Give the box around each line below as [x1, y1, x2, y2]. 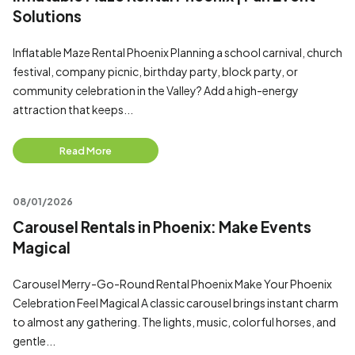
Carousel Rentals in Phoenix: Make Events [13, 218, 311, 236]
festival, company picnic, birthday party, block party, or [13, 64, 298, 78]
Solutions [13, 7, 82, 25]
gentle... [13, 334, 55, 348]
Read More [59, 144, 112, 157]
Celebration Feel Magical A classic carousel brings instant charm [13, 296, 338, 310]
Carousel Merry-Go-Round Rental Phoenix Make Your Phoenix [13, 277, 332, 291]
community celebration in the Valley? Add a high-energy [13, 83, 299, 97]
